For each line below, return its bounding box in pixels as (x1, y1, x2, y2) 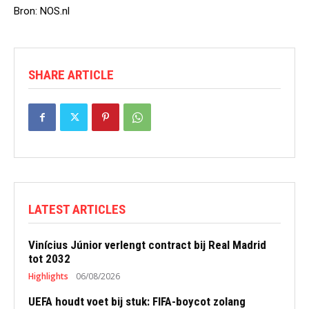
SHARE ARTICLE (28, 67, 114, 83)
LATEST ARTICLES (28, 201, 126, 217)
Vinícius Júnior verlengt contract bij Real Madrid (28, 238, 266, 252)
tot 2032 (28, 252, 70, 266)
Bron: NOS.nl (14, 5, 70, 17)
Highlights (28, 270, 68, 282)
